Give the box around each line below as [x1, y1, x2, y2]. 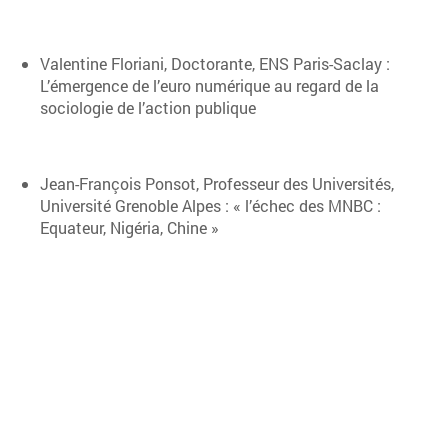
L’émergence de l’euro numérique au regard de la [40, 75, 379, 96]
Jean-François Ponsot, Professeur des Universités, [40, 173, 394, 194]
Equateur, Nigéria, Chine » [40, 217, 219, 238]
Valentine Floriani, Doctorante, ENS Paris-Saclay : [40, 53, 390, 74]
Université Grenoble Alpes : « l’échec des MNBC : [40, 195, 381, 216]
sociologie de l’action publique [40, 97, 256, 118]
